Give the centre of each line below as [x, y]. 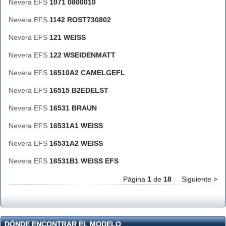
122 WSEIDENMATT [82, 55]
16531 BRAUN [73, 108]
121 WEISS [68, 37]
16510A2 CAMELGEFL [87, 73]
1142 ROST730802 [80, 20]
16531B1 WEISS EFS [84, 161]
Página [135, 179]
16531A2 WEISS [76, 143]
